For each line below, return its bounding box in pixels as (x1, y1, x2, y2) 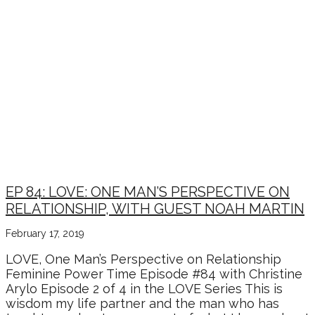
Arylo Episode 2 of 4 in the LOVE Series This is (6, 281, 283, 297)
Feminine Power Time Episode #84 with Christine (6, 266, 302, 282)
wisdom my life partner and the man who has (6, 296, 279, 311)
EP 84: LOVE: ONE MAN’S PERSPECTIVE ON (6, 184, 290, 201)
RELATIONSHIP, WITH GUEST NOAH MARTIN (6, 200, 304, 218)
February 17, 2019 (6, 228, 84, 240)
